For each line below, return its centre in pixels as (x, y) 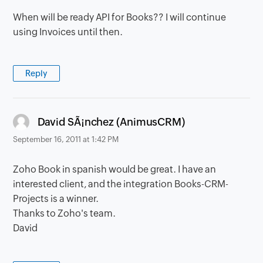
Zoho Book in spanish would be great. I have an (115, 170)
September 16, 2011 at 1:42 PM (66, 140)
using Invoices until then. (68, 32)
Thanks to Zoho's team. (65, 214)
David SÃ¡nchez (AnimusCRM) (111, 122)
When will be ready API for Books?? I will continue (120, 18)
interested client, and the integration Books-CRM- (121, 184)
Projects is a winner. (56, 199)
